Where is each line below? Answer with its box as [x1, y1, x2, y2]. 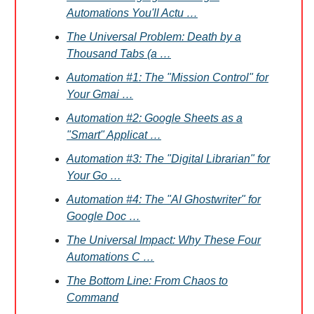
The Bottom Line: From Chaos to [67, 275, 228, 287]
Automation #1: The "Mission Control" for [67, 71, 268, 84]
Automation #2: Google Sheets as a [67, 112, 243, 125]
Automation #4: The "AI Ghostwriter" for [67, 193, 261, 206]
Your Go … [67, 170, 121, 182]
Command [67, 292, 118, 304]
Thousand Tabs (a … [67, 48, 171, 60]
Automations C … [67, 251, 154, 264]
